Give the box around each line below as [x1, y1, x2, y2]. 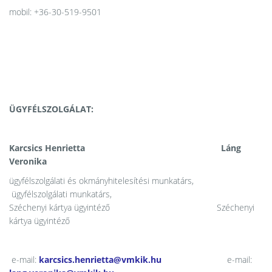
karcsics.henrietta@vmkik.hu [39, 254, 161, 265]
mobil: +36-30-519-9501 [9, 6, 101, 18]
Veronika [9, 155, 175, 167]
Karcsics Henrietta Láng [9, 142, 241, 154]
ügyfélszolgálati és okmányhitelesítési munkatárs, [9, 175, 211, 186]
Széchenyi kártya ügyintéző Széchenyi [9, 202, 254, 213]
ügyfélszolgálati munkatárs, [9, 188, 112, 200]
